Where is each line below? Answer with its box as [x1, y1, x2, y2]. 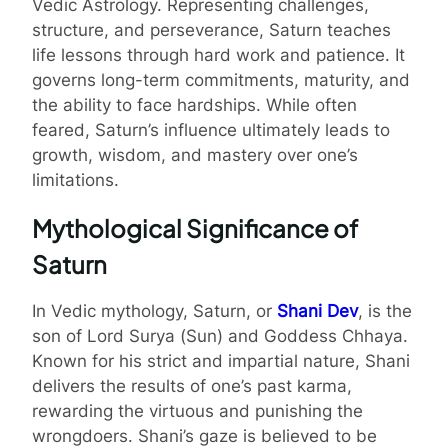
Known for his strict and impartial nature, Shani [32, 350, 410, 371]
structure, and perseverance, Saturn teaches [32, 19, 391, 40]
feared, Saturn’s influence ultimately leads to [32, 119, 390, 140]
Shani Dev [277, 300, 358, 321]
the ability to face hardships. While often [32, 94, 357, 115]
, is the [358, 300, 412, 321]
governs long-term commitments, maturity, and [32, 69, 410, 90]
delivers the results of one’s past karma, [32, 375, 352, 396]
